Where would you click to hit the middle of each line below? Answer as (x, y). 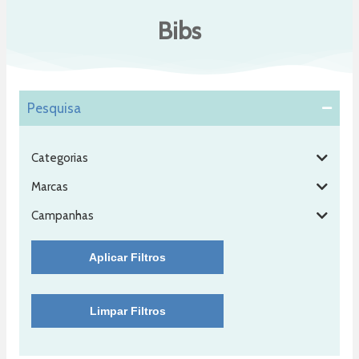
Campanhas (63, 215)
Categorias (60, 157)
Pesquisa (54, 108)
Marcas (50, 186)
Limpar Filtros (127, 311)
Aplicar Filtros (127, 257)
